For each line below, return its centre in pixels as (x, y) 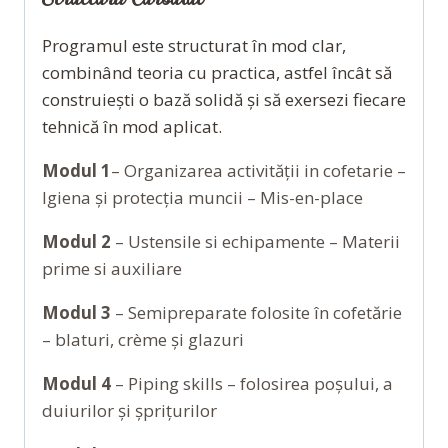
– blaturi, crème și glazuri (143, 339)
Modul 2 (76, 241)
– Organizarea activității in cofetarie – (258, 170)
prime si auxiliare (112, 268)
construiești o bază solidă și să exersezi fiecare (224, 99)
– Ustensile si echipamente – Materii (255, 241)
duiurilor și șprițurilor (129, 410)
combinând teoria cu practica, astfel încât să (217, 72)
